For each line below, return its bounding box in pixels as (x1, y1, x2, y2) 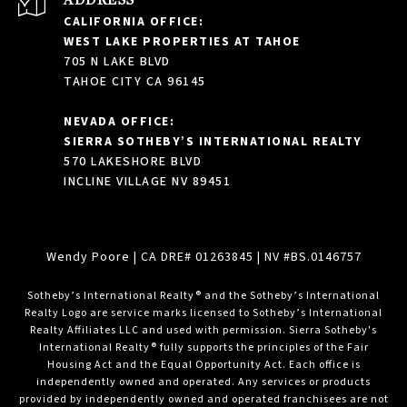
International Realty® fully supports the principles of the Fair (38, 339, 369, 355)
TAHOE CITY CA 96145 (64, 72, 206, 91)
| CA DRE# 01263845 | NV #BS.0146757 (133, 247, 362, 266)
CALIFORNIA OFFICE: (64, 12, 203, 31)
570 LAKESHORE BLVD (64, 152, 202, 171)
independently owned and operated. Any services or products (36, 373, 371, 390)
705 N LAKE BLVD (64, 52, 171, 71)
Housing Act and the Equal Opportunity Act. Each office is (46, 356, 361, 372)
